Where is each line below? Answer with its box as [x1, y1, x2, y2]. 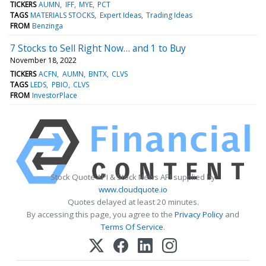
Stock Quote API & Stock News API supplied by [50, 171, 216, 182]
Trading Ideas [145, 9, 192, 20]
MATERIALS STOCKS [30, 9, 95, 20]
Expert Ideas [99, 9, 141, 20]
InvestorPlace [32, 90, 78, 100]
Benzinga [32, 20, 64, 31]
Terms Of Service [101, 221, 163, 232]
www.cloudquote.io [99, 183, 167, 195]
